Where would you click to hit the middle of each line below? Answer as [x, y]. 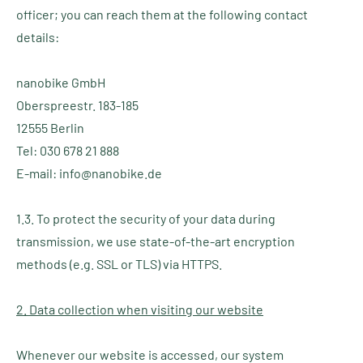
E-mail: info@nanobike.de [89, 173]
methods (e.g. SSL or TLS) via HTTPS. [119, 264]
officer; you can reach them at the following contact [162, 14]
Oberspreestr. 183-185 [77, 105]
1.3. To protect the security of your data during [146, 218]
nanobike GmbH [61, 82]
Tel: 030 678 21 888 [68, 150]
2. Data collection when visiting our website [140, 309]
